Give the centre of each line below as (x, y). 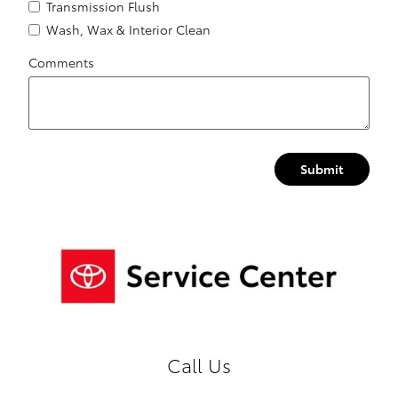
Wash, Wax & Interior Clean (128, 29)
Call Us (199, 364)
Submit (322, 168)
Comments (61, 62)
